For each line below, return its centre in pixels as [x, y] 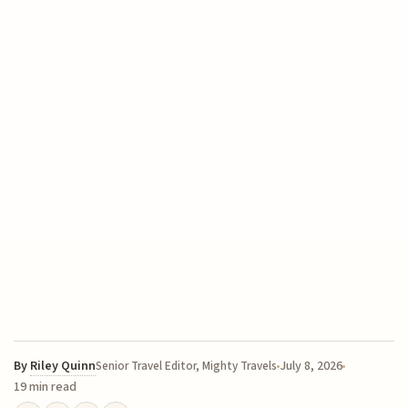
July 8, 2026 [311, 367]
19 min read [46, 388]
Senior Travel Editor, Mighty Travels [187, 367]
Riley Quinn [63, 367]
